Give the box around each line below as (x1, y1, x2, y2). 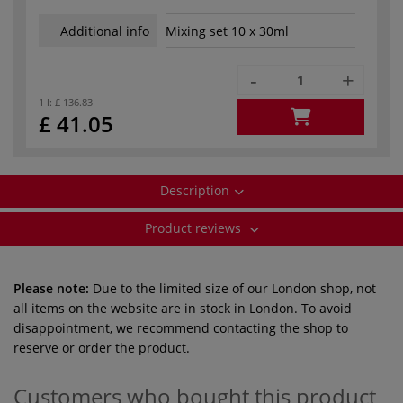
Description (159, 181, 229, 199)
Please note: (13, 279, 89, 297)
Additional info (60, 22, 149, 40)
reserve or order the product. (13, 338, 190, 356)
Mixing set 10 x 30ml (166, 22, 289, 40)
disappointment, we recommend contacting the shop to (13, 318, 348, 336)
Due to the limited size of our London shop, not (89, 279, 376, 297)
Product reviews (144, 219, 245, 237)
